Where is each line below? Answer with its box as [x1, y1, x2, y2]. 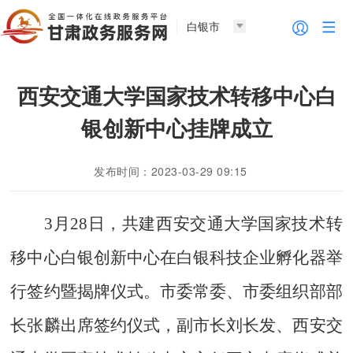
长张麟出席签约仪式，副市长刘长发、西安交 [10, 316, 343, 336]
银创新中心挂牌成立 [80, 112, 273, 143]
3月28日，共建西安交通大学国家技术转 [44, 214, 343, 234]
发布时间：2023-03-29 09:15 [94, 163, 247, 180]
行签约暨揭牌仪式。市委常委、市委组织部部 [10, 282, 343, 302]
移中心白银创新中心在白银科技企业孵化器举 [10, 248, 343, 268]
